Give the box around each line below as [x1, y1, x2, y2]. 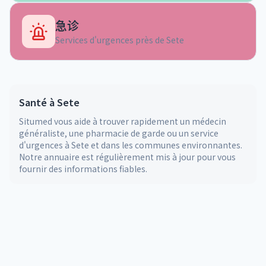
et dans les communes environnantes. [89, 139, 242, 151]
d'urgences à [19, 139, 71, 151]
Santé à [19, 95, 57, 109]
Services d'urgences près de [55, 34, 166, 46]
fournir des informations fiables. [19, 163, 147, 175]
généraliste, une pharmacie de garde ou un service [19, 127, 218, 139]
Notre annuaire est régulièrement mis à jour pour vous [19, 151, 236, 163]
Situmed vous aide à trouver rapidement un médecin [19, 115, 226, 127]
